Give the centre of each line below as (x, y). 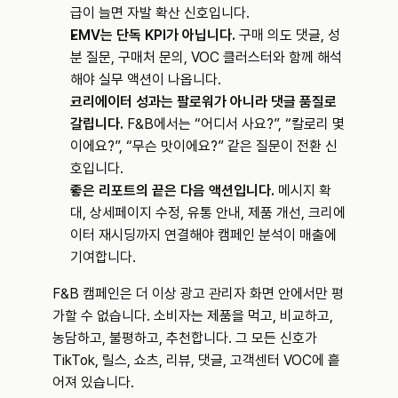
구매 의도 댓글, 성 (288, 35)
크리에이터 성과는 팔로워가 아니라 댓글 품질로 (203, 102)
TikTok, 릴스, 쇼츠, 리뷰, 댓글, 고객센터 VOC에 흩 (196, 360)
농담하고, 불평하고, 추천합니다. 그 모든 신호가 (185, 338)
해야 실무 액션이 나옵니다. (146, 80)
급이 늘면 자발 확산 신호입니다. (160, 13)
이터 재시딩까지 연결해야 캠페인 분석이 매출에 (203, 235)
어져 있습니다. (93, 382)
